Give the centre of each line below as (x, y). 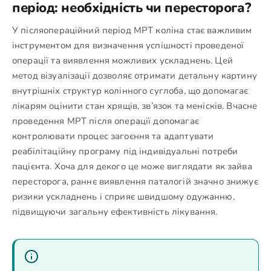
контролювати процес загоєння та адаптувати (113, 136)
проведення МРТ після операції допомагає (106, 121)
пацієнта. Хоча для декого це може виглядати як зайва (132, 166)
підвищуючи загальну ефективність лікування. (115, 211)
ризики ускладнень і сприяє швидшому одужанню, (123, 196)
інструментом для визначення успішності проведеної (128, 45)
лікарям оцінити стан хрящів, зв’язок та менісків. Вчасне (135, 106)
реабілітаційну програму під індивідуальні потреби (125, 151)
